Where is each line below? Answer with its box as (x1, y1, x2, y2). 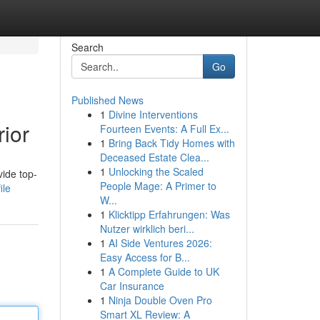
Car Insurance (99, 279, 164, 293)
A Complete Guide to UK (108, 264, 219, 279)
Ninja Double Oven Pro (108, 293, 212, 307)
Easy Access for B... (99, 250, 190, 264)
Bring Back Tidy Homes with (108, 136, 235, 150)
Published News (71, 93, 144, 107)
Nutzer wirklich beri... (99, 221, 194, 236)
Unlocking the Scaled (108, 164, 204, 179)
